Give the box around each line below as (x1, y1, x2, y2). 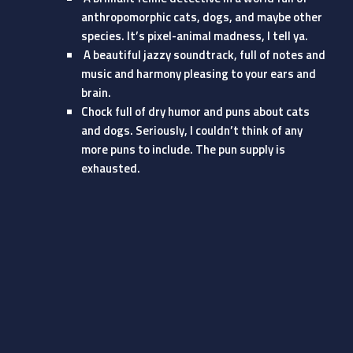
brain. (80, 84, 111, 102)
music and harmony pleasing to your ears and (80, 65, 316, 83)
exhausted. (80, 159, 140, 177)
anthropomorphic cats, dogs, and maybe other (80, 8, 322, 26)
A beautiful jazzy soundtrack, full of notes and (80, 46, 325, 64)
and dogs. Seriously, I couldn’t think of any (80, 121, 303, 139)
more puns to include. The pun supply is (80, 140, 285, 158)
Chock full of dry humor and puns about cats (80, 102, 310, 121)
